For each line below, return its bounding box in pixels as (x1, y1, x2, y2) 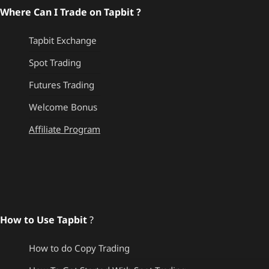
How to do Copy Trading (29, 242, 130, 255)
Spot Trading (29, 56, 81, 69)
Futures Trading (29, 79, 94, 91)
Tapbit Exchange (29, 34, 97, 47)
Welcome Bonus (29, 101, 97, 113)
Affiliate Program (29, 123, 100, 136)
